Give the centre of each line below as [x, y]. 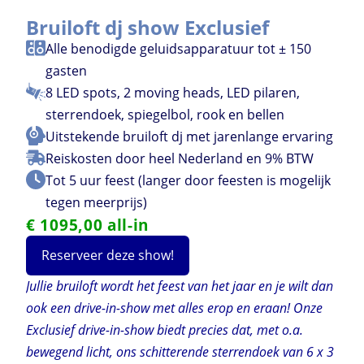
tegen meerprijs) [96, 202]
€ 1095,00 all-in [88, 225]
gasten [66, 71]
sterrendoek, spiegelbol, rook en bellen [165, 115]
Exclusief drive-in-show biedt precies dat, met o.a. [165, 330]
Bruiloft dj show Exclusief [147, 27]
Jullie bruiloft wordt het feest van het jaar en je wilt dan [180, 286]
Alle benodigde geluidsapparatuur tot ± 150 [178, 49]
